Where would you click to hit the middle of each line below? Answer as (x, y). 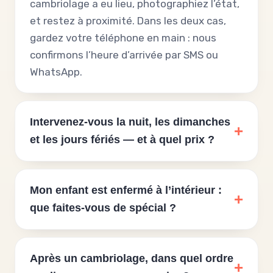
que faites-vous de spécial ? (103, 208)
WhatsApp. (56, 72)
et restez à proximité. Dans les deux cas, (128, 21)
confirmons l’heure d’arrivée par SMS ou (124, 55)
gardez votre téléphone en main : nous (123, 38)
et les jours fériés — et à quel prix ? (122, 140)
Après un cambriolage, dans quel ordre (132, 258)
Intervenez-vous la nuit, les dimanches (130, 122)
